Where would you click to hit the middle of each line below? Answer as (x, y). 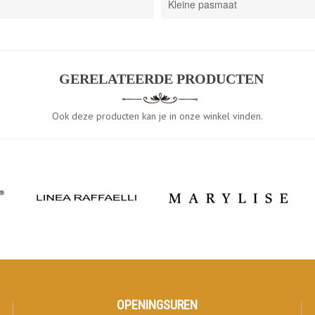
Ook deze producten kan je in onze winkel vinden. (157, 116)
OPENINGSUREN (157, 305)
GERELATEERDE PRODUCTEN (161, 79)
